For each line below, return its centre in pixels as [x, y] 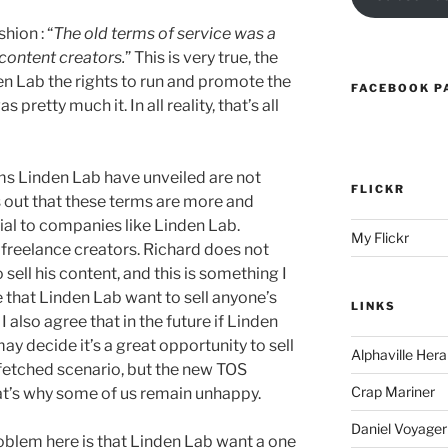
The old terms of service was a [164, 34]
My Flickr [379, 238]
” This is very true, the [201, 58]
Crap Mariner [392, 392]
